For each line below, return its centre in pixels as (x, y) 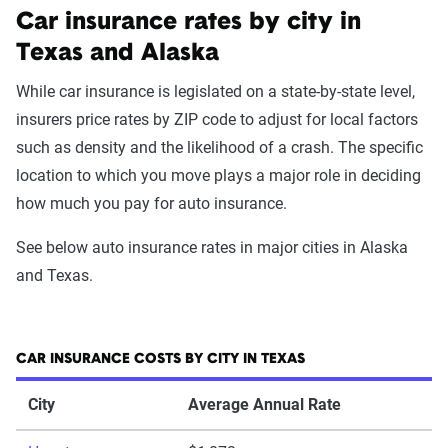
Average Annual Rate (264, 404)
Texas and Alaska (117, 54)
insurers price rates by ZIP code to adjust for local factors (217, 119)
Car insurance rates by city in (188, 23)
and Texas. (54, 275)
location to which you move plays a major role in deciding (218, 175)
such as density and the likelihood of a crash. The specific (219, 147)
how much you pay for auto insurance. (151, 203)
